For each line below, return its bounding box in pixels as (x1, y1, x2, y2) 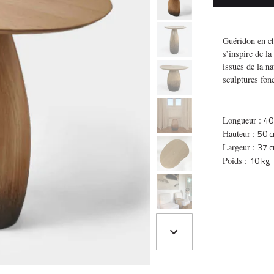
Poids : (222, 154, 250, 166)
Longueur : (222, 114, 264, 126)
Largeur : (222, 141, 257, 153)
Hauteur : (222, 127, 257, 139)
